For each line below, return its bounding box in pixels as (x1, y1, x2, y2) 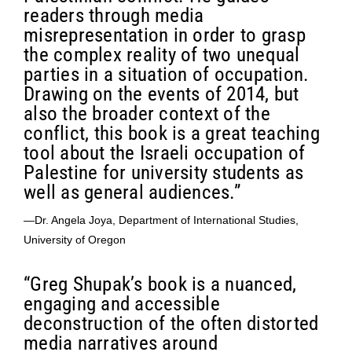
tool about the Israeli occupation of (24, 141, 305, 164)
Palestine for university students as (24, 160, 303, 184)
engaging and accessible (24, 292, 220, 316)
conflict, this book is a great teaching (24, 121, 320, 145)
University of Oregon (24, 233, 126, 246)
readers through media (24, 3, 204, 27)
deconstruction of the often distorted (24, 312, 319, 335)
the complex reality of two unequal (24, 42, 300, 66)
